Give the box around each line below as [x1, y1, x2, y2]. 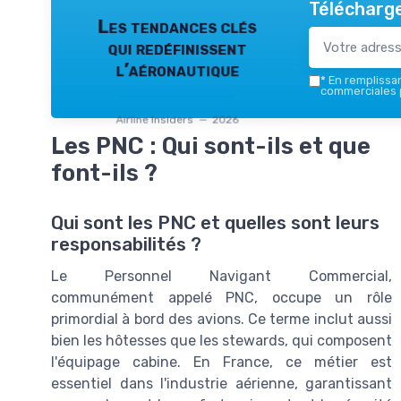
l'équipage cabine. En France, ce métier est [51, 353, 392, 371]
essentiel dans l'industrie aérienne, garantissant [51, 374, 392, 392]
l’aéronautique [115, 58, 239, 81]
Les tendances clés [98, 15, 257, 38]
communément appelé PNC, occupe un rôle [51, 288, 392, 306]
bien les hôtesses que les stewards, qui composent [51, 331, 392, 349]
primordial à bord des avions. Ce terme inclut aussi [51, 310, 392, 328]
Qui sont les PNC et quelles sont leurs [51, 211, 380, 234]
